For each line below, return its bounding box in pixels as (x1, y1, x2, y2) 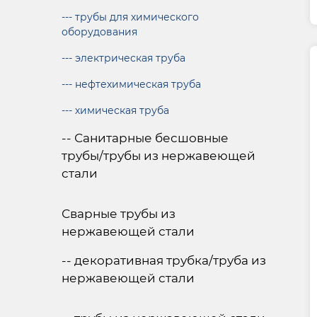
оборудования (62, 25, 137, 38)
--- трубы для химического (62, 11, 199, 23)
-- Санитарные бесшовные (62, 131, 229, 145)
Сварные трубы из (62, 207, 175, 221)
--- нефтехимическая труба (62, 78, 201, 91)
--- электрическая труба (62, 52, 185, 64)
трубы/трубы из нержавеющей (62, 149, 255, 163)
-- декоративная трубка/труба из (62, 253, 266, 267)
